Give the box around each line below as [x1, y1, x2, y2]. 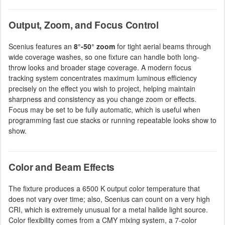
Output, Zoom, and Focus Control [9, 18, 159, 32]
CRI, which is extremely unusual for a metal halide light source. [9, 204, 208, 214]
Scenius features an [9, 41, 74, 51]
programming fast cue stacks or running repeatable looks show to [9, 115, 216, 125]
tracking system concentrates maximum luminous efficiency [9, 73, 197, 83]
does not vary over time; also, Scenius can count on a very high [9, 194, 210, 204]
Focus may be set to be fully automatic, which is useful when [9, 104, 200, 115]
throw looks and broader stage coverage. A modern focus [9, 62, 191, 72]
